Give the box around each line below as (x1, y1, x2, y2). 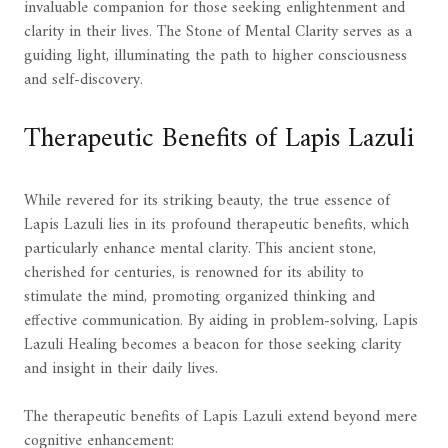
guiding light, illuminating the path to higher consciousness (24, 41, 407, 70)
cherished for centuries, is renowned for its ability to (24, 258, 364, 287)
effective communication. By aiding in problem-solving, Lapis (24, 306, 418, 335)
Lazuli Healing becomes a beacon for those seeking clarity (24, 330, 401, 359)
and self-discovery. (24, 65, 143, 94)
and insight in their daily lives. (24, 354, 218, 383)
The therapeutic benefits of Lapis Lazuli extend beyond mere (24, 402, 417, 431)
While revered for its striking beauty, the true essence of (24, 186, 390, 215)
